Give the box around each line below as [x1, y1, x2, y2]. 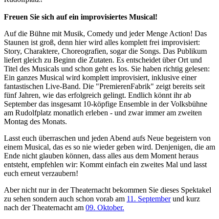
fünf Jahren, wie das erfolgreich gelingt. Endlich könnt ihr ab [4, 90, 191, 99]
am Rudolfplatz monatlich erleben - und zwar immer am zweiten [4, 108, 202, 117]
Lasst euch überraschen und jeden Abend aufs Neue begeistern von [4, 133, 211, 142]
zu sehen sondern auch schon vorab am [4, 194, 127, 203]
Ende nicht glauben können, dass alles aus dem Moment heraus [4, 151, 198, 160]
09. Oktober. [86, 203, 124, 212]
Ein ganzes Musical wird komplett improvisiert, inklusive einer [4, 73, 197, 82]
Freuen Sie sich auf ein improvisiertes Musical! [4, 12, 157, 21]
